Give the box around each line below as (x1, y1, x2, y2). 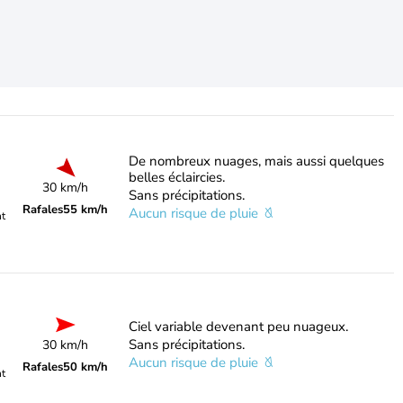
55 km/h (63, 201, 109, 218)
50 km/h (63, 359, 109, 375)
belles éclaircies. (128, 168, 225, 186)
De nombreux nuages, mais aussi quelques (128, 152, 384, 170)
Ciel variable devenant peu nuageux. (128, 318, 348, 336)
